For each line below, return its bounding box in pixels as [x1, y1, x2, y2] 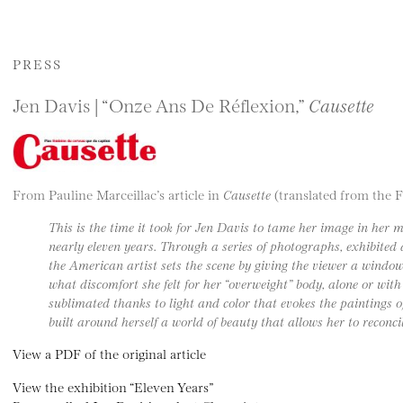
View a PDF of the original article [13, 345, 206, 363]
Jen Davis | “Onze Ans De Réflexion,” [13, 93, 309, 116]
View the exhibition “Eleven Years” [13, 377, 213, 395]
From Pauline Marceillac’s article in [13, 184, 223, 202]
